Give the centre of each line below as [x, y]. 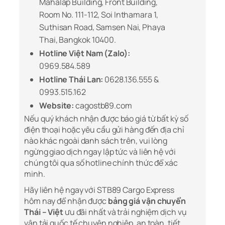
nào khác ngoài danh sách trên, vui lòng [96, 141]
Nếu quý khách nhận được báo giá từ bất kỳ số [106, 119]
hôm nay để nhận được [66, 201]
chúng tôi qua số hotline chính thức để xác [101, 163]
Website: [57, 106]
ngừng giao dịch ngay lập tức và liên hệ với [100, 152]
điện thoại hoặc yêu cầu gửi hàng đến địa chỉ [104, 130]
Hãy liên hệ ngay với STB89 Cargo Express [99, 190]
